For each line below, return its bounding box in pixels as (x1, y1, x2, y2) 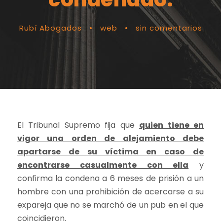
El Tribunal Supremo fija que (17, 119, 140, 131)
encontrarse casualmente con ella (17, 159, 189, 171)
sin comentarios (135, 23, 202, 33)
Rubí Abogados (19, 23, 82, 33)
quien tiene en (139, 119, 204, 131)
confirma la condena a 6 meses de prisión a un (17, 173, 204, 184)
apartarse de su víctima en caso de (17, 146, 204, 157)
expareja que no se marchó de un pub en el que (17, 199, 204, 211)
